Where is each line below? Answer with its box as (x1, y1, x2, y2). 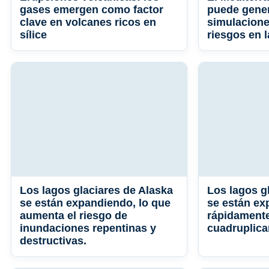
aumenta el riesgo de (20, 210, 127, 222)
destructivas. (20, 235, 86, 247)
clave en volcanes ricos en (20, 16, 156, 29)
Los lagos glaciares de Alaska (20, 184, 173, 197)
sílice (20, 29, 47, 41)
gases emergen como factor (20, 4, 163, 16)
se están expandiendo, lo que (20, 197, 171, 210)
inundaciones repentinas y (20, 222, 156, 235)
